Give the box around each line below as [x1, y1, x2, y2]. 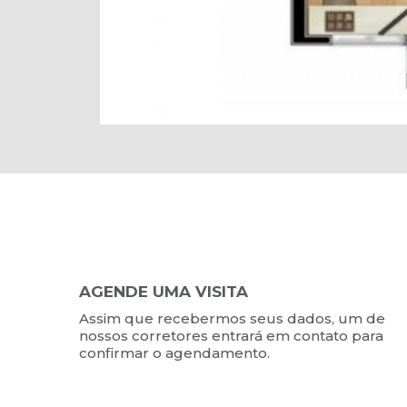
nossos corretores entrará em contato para [79, 327, 383, 345]
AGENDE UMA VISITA [79, 283, 248, 302]
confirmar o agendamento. [79, 344, 270, 362]
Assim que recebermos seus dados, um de [79, 310, 385, 328]
